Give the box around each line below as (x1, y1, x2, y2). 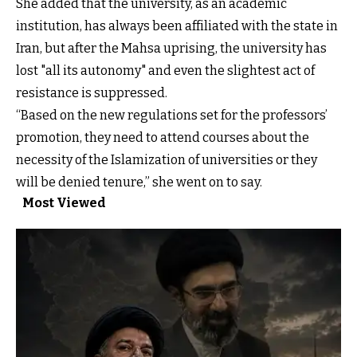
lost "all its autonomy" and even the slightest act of (16, 62, 315, 78)
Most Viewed (22, 194, 106, 210)
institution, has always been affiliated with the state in (16, 18, 338, 33)
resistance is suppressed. (16, 84, 167, 100)
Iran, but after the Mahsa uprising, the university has (16, 40, 327, 56)
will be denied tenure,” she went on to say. (16, 174, 262, 190)
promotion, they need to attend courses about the (16, 129, 309, 145)
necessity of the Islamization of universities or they (16, 151, 317, 167)
